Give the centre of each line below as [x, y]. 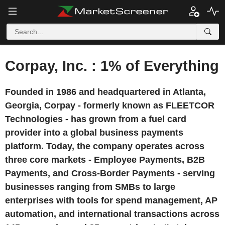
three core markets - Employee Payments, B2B [105, 160]
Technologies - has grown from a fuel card [96, 119]
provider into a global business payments [94, 133]
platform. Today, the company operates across [105, 146]
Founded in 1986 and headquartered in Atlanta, [105, 92]
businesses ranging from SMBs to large [90, 187]
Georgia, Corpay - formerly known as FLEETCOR [110, 105]
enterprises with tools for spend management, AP [111, 200]
